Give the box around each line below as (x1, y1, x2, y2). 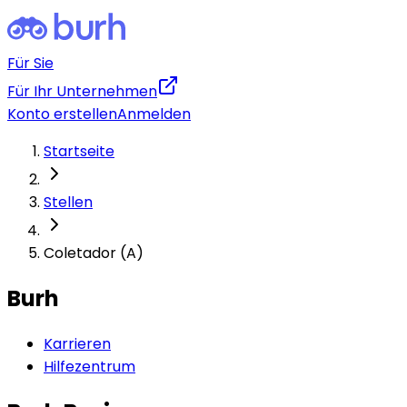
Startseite (44, 141, 114, 162)
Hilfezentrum (44, 355, 135, 377)
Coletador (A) (44, 243, 144, 263)
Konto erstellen (7, 104, 117, 124)
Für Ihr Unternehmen (7, 81, 157, 102)
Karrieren (44, 333, 111, 354)
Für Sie (7, 53, 54, 74)
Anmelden (117, 104, 191, 124)
